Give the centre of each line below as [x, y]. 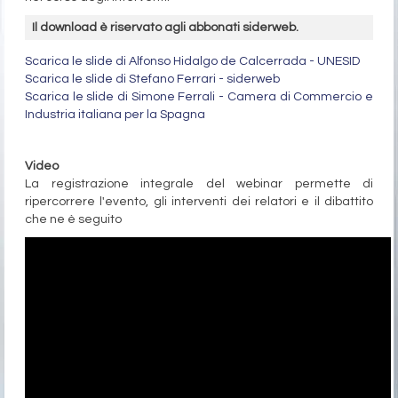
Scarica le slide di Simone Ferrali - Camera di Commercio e [199, 97]
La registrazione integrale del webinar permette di [199, 184]
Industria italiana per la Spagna [115, 115]
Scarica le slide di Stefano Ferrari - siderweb [152, 80]
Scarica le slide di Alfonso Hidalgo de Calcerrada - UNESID [192, 62]
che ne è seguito [73, 220]
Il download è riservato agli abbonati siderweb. [166, 28]
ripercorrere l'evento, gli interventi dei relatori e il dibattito [199, 202]
